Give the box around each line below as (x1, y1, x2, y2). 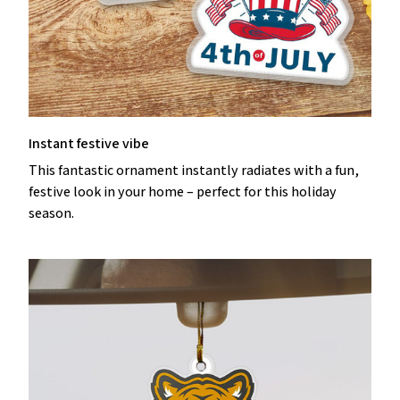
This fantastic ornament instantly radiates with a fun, (29, 161, 359, 180)
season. (29, 204, 74, 223)
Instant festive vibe (29, 133, 149, 153)
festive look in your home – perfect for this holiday (29, 182, 337, 202)
